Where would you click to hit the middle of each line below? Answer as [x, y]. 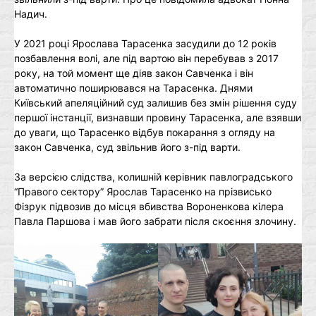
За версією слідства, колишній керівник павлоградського [153, 177]
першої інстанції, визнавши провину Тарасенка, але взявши [158, 117]
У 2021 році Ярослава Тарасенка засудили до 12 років [145, 43]
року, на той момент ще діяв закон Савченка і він [134, 73]
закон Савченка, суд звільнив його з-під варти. [127, 147]
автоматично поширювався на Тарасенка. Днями [133, 88]
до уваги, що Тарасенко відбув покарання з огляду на [145, 132]
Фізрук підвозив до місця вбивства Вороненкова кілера [149, 206]
